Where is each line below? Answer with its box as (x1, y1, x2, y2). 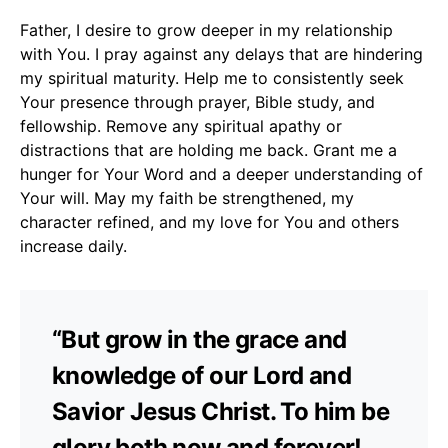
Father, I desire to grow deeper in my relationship (20, 19, 393, 40)
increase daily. (20, 235, 127, 256)
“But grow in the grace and (52, 324, 347, 354)
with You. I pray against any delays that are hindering (20, 43, 423, 64)
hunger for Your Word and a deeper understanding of (20, 163, 423, 184)
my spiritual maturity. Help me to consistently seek (20, 67, 404, 88)
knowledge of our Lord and (52, 360, 351, 390)
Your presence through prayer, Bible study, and (20, 91, 375, 112)
